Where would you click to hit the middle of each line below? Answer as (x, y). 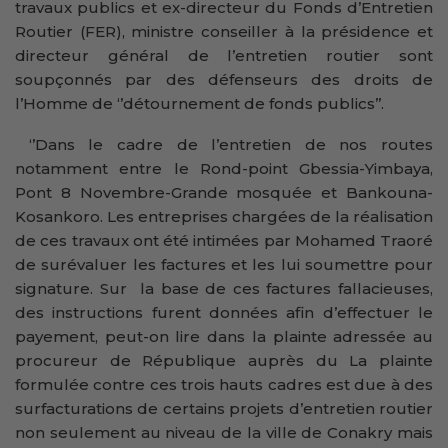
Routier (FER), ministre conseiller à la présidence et (224, 31)
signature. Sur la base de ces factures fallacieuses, (224, 288)
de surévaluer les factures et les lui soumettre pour (224, 264)
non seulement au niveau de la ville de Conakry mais (224, 432)
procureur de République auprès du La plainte (224, 360)
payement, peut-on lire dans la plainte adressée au (224, 336)
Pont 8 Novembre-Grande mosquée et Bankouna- (224, 192)
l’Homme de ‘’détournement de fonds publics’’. (199, 103)
